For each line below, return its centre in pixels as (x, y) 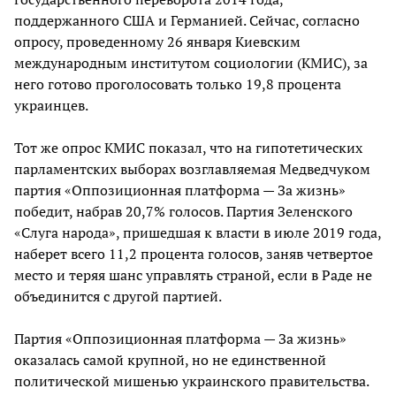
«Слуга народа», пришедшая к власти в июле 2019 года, (198, 233)
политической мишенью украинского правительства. (191, 381)
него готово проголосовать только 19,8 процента (178, 84)
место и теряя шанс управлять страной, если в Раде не (193, 275)
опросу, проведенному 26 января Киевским (157, 42)
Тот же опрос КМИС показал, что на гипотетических (188, 148)
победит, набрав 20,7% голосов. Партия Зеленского (183, 212)
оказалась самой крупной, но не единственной (170, 360)
